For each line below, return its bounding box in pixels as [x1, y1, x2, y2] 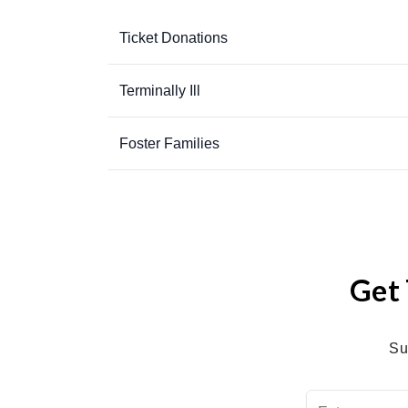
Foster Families [119, 136, 219, 151]
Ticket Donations [119, 30, 228, 46]
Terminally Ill [119, 83, 200, 98]
